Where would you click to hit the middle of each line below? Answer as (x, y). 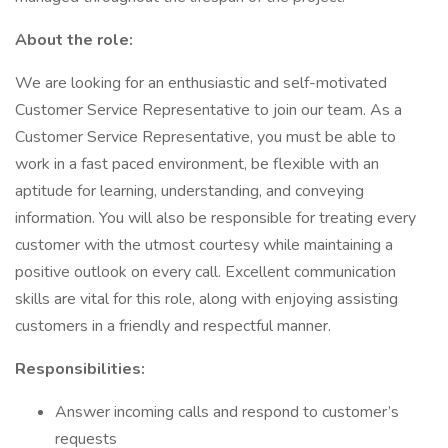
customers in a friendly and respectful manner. (173, 326)
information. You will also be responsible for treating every (215, 218)
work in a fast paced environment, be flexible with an (197, 164)
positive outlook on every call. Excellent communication (205, 272)
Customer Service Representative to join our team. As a (208, 110)
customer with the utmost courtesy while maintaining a (204, 245)
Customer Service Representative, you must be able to (205, 137)
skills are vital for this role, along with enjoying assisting (206, 299)
